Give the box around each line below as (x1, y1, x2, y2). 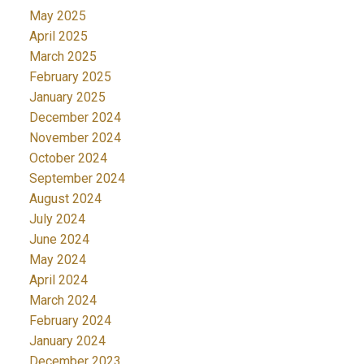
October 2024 (28, 150, 107, 167)
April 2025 (28, 28, 88, 45)
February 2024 (28, 313, 111, 329)
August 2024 (28, 191, 102, 207)
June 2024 (28, 232, 89, 248)
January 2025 (28, 89, 106, 106)
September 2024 (28, 171, 125, 187)
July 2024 (28, 211, 85, 227)
